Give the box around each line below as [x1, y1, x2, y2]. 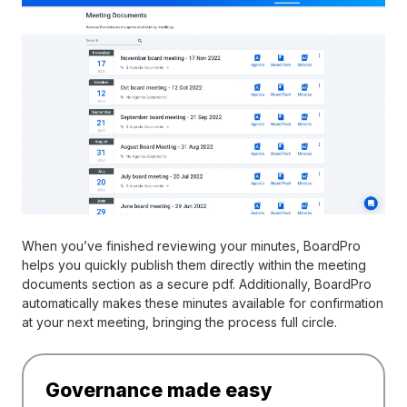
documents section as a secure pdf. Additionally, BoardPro [22, 275, 372, 292]
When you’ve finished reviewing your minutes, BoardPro [22, 237, 361, 253]
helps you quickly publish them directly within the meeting [22, 256, 366, 273]
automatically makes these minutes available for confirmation [22, 294, 383, 311]
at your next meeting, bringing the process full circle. [22, 313, 337, 330]
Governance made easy [45, 378, 272, 402]
